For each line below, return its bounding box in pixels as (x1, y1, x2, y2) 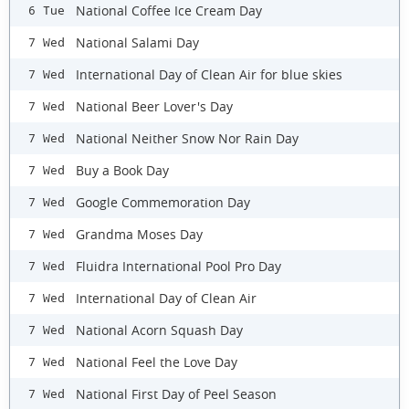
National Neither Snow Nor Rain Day (76, 129, 299, 147)
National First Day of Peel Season (76, 384, 277, 403)
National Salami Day (76, 33, 199, 51)
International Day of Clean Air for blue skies (76, 65, 342, 83)
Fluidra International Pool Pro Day (76, 257, 281, 275)
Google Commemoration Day (76, 193, 250, 211)
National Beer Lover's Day (76, 97, 233, 115)
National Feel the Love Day (76, 352, 237, 371)
